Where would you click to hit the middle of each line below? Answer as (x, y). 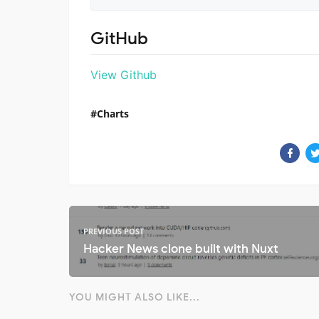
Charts (113, 113)
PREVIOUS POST (114, 231)
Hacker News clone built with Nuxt (181, 249)
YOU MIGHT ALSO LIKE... (135, 297)
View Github (124, 74)
